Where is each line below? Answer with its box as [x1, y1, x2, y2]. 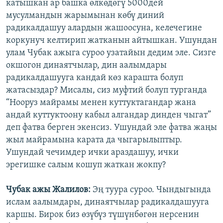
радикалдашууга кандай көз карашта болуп [6, 73, 183, 83]
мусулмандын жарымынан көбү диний [6, 11, 164, 21]
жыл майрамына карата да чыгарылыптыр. [6, 135, 182, 145]
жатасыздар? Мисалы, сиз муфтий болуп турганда [6, 86, 207, 96]
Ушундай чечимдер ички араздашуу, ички [6, 148, 179, 158]
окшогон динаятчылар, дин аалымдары [6, 61, 167, 71]
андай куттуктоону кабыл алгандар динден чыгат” [6, 111, 211, 120]
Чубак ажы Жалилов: [6, 185, 93, 195]
